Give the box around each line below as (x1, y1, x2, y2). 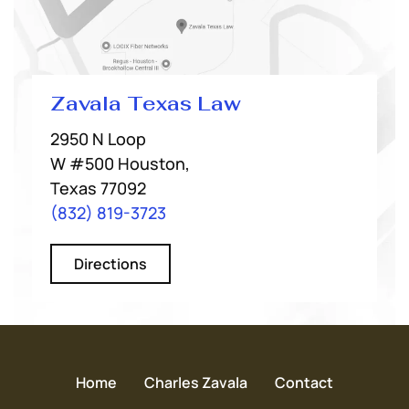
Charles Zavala (144, 372, 247, 393)
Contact (275, 372, 333, 393)
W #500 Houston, (49, 152, 190, 174)
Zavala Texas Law (49, 89, 241, 116)
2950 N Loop (49, 127, 146, 150)
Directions (73, 253, 147, 274)
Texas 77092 (49, 176, 146, 199)
